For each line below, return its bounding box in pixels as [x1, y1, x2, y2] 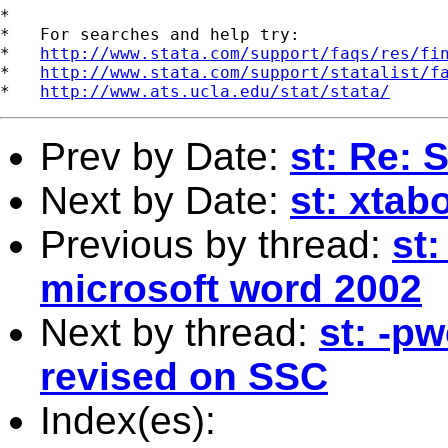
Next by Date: [40, 178, 290, 222]
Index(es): [40, 398, 216, 442]
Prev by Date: [40, 134, 290, 178]
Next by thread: [40, 310, 319, 354]
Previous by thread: [40, 222, 392, 266]
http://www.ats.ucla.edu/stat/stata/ [40, 81, 390, 101]
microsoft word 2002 [40, 266, 422, 310]
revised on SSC [40, 354, 328, 398]
